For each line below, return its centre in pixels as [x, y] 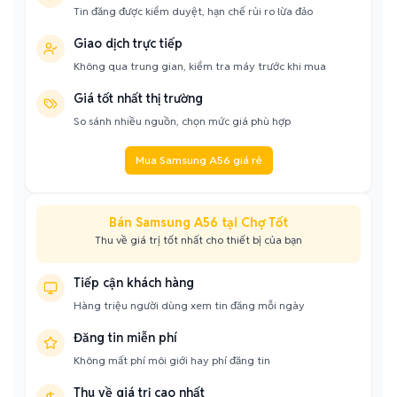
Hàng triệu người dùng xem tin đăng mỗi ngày [189, 305]
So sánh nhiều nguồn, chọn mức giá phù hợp [182, 121]
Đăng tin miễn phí [125, 338]
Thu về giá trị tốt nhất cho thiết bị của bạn [198, 240]
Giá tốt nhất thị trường [138, 98]
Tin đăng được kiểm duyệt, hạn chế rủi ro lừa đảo [193, 11]
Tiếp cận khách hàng [134, 283]
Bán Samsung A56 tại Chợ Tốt [198, 222]
